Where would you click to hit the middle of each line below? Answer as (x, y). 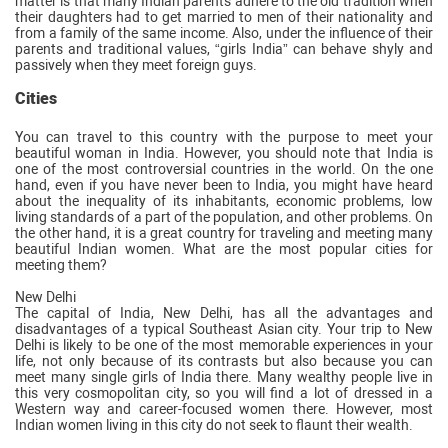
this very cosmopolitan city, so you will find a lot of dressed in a (224, 392)
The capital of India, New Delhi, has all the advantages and (224, 312)
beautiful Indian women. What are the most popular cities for (224, 248)
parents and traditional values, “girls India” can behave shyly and (224, 48)
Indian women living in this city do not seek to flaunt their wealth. (214, 424)
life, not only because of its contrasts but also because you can (224, 360)
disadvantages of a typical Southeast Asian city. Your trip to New (224, 328)
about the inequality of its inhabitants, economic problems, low (224, 200)
